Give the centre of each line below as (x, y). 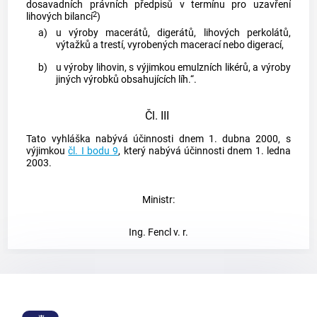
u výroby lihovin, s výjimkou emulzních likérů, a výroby (173, 68)
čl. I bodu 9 (93, 151)
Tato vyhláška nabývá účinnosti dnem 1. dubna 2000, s (158, 139)
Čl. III (157, 116)
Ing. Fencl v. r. (158, 232)
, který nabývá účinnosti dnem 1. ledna (204, 151)
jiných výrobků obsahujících (117, 80)
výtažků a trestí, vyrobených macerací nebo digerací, (169, 45)
